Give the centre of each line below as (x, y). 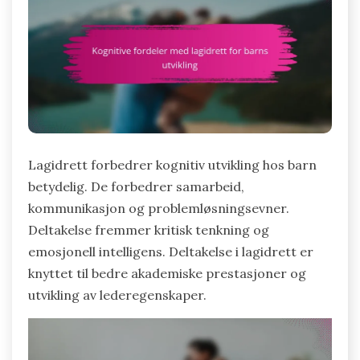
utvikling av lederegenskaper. (117, 295)
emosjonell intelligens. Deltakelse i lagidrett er (171, 252)
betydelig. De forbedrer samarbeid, (136, 187)
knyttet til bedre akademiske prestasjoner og (167, 274)
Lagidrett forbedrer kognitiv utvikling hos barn (172, 165)
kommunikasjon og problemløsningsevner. (159, 209)
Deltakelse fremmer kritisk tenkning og (149, 230)
